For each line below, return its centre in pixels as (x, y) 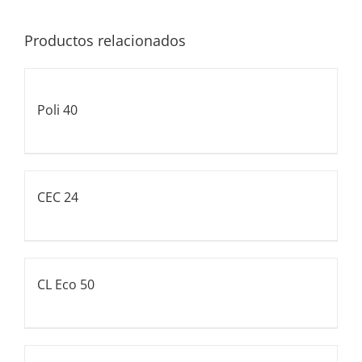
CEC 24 (58, 197)
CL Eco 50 (66, 284)
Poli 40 (57, 109)
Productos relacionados (105, 41)
